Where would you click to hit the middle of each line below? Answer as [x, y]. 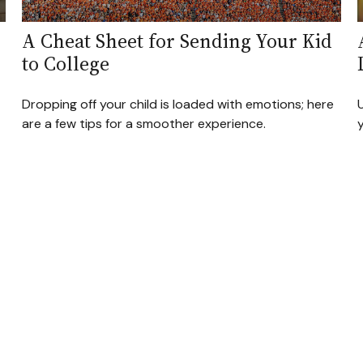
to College [66, 64]
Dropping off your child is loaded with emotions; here [178, 105]
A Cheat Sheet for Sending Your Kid [177, 41]
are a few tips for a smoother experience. [144, 124]
